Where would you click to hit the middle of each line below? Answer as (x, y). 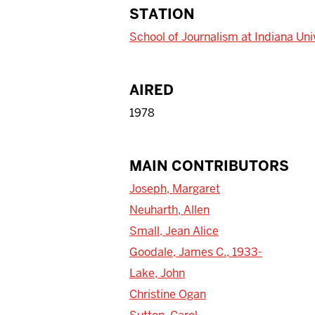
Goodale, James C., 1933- (196, 252)
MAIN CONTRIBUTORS (209, 166)
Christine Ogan (168, 294)
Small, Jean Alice (174, 231)
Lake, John (157, 273)
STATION (162, 14)
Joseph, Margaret (175, 188)
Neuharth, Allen (169, 210)
